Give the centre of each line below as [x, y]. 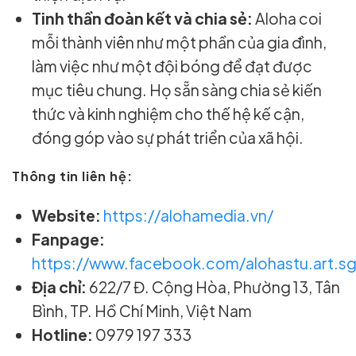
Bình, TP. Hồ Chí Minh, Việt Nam [142, 311]
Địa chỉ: [60, 287]
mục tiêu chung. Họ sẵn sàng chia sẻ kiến [177, 90]
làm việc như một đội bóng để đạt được [172, 66]
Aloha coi [288, 19]
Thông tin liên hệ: [72, 176]
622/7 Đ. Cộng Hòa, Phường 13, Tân [214, 287]
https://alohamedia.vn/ [189, 216]
